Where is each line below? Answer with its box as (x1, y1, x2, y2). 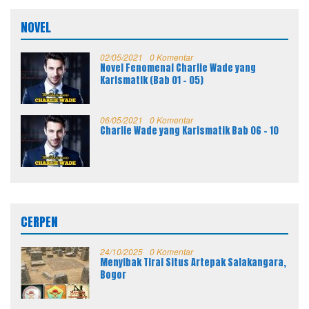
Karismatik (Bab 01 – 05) (100, 72, 203, 88)
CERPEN (21, 212, 58, 231)
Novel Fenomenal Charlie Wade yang (100, 60, 256, 75)
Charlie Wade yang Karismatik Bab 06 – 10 (100, 123, 279, 138)
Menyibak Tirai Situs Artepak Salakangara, (100, 255, 286, 270)
